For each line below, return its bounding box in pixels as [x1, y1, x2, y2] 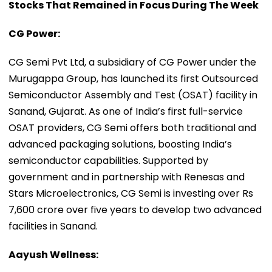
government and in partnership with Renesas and [8, 169, 245, 184]
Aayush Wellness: [8, 247, 98, 262]
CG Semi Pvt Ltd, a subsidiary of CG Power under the [8, 55, 256, 69]
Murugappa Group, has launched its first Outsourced [8, 71, 258, 86]
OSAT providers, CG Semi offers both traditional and [8, 120, 256, 135]
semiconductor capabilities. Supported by [8, 153, 208, 168]
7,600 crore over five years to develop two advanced [8, 202, 262, 217]
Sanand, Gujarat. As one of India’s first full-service [8, 104, 243, 118]
